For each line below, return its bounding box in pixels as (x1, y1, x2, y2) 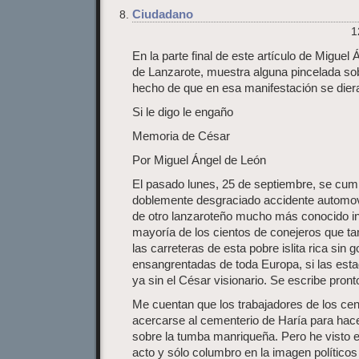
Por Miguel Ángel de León (132, 154, 266, 167)
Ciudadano (132, 8, 193, 21)
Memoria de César (132, 130, 230, 143)
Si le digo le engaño (132, 106, 233, 119)
